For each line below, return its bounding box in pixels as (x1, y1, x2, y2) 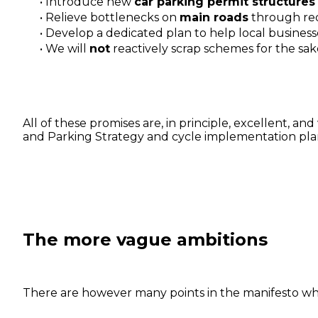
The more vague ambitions (23, 229, 268, 250)
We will (43, 41, 89, 55)
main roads (180, 10, 248, 24)
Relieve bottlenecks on (43, 10, 180, 24)
